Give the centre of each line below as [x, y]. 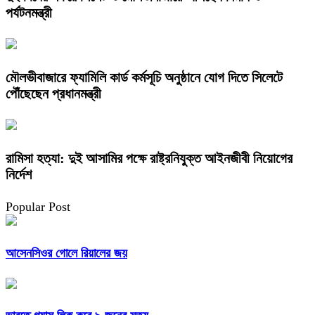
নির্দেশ [19, 174]
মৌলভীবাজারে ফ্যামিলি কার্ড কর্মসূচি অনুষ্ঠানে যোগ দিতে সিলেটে [144, 77]
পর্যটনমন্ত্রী [29, 12]
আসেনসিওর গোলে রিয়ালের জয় [66, 253]
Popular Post [38, 206]
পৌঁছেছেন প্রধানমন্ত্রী [53, 93]
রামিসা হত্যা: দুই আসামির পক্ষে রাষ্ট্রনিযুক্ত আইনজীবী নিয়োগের [149, 158]
